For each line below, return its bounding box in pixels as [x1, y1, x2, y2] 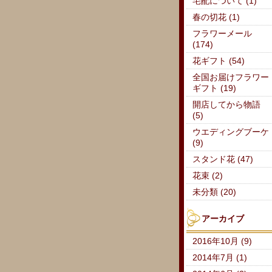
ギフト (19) [192, 84, 236, 93]
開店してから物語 [192, 100, 260, 110]
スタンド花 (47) [192, 155, 253, 165]
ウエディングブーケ [192, 127, 269, 137]
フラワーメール [192, 29, 252, 39]
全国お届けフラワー [192, 73, 269, 83]
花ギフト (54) [192, 56, 245, 66]
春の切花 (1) [192, 13, 240, 22]
